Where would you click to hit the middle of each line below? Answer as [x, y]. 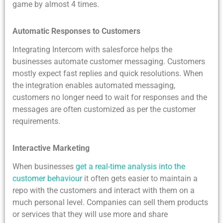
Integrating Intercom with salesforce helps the [92, 50]
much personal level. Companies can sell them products [110, 203]
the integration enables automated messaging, [94, 86]
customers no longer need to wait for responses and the [110, 98]
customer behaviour [47, 179]
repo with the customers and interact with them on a [104, 191]
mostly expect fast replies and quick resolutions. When [108, 74]
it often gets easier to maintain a [140, 179]
